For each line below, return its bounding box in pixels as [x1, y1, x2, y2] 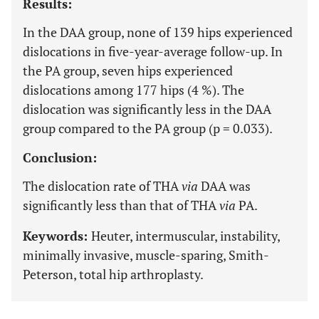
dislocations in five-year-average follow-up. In [23, 43, 283, 60]
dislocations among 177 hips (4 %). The [23, 81, 244, 98]
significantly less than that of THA [23, 197, 219, 214]
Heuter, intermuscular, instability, [91, 227, 280, 244]
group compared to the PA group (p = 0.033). [23, 120, 273, 137]
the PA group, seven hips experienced [23, 62, 233, 79]
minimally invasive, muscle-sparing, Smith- [23, 246, 269, 263]
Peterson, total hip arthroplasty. [23, 266, 204, 283]
